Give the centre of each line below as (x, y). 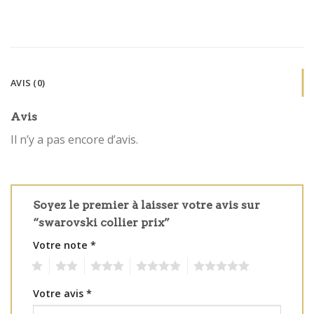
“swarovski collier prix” (103, 222)
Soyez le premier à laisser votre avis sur (146, 205)
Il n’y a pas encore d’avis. (74, 140)
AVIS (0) (28, 83)
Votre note (62, 245)
